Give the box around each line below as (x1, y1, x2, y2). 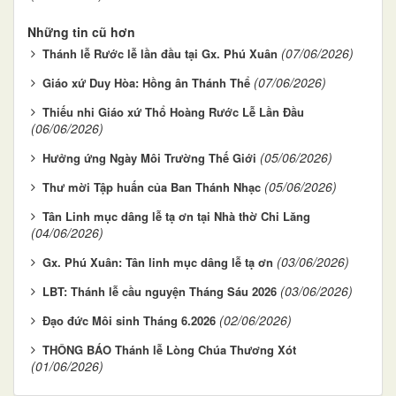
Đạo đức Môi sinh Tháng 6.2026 (42, 311, 216, 329)
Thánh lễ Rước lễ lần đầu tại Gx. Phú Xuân (42, 44, 278, 62)
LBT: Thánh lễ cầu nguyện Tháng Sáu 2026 (42, 282, 277, 300)
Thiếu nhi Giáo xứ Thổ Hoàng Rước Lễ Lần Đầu (42, 103, 304, 120)
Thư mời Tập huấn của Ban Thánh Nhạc (42, 178, 261, 195)
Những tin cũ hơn (27, 22, 135, 41)
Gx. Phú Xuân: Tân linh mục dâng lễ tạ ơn (42, 253, 273, 270)
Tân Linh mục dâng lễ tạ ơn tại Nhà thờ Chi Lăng (42, 207, 310, 225)
